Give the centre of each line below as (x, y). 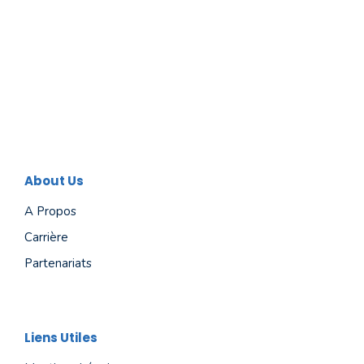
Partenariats (58, 263)
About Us (54, 181)
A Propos (50, 211)
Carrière (46, 237)
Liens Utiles (61, 338)
